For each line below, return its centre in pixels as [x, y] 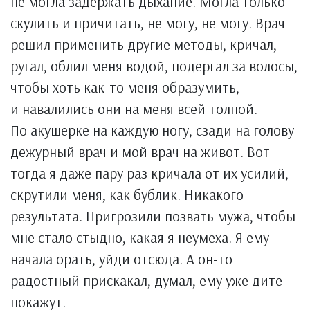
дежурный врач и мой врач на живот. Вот [140, 152]
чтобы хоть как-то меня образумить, [125, 87]
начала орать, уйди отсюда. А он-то [121, 259]
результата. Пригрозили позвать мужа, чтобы [153, 216]
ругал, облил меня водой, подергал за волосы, [154, 66]
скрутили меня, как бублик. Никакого [127, 194]
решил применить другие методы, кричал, [144, 44]
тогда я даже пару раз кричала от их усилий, [149, 173]
